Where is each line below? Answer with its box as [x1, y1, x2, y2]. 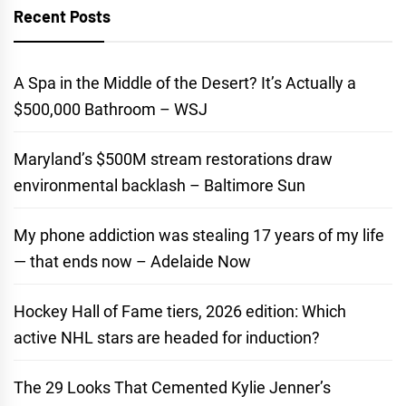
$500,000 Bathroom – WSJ [14, 100, 208, 120]
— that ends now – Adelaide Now [14, 252, 251, 272]
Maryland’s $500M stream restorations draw [14, 150, 333, 169]
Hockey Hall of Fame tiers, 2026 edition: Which [14, 302, 346, 322]
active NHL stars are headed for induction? [14, 328, 320, 348]
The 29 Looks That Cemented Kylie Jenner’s [14, 378, 331, 398]
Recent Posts [14, 6, 111, 27]
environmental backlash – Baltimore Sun [14, 176, 305, 196]
